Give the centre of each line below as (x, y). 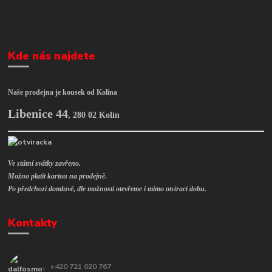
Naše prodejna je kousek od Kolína (63, 93)
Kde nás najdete (52, 56)
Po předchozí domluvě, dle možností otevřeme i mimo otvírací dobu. (107, 189)
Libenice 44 (38, 114)
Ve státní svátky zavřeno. (45, 163)
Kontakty (33, 223)
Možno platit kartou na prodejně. (58, 176)
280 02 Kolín (97, 115)
